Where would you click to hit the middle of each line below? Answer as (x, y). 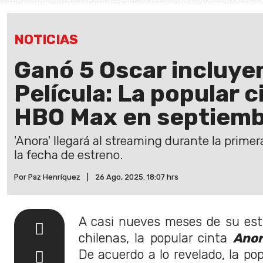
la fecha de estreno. (68, 155)
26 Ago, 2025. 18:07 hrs (137, 177)
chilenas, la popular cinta (156, 238)
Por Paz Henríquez (47, 177)
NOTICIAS (46, 39)
